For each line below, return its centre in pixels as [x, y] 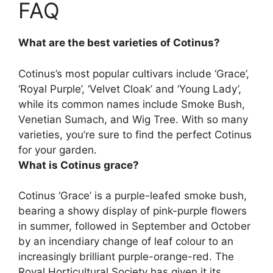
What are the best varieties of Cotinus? [119, 43]
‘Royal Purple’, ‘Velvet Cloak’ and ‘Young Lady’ [128, 89]
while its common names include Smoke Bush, [132, 104]
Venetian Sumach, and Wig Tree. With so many [133, 119]
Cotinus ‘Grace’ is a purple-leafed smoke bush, [133, 196]
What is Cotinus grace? [79, 165]
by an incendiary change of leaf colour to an [126, 242]
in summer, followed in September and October [134, 226]
